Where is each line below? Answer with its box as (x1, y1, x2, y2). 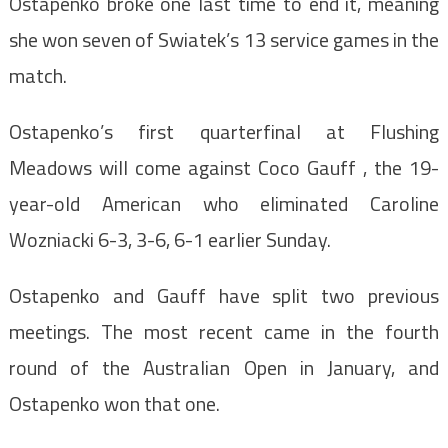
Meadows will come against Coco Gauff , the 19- (8, 152, 440, 184)
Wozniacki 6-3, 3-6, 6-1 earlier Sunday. (8, 224, 331, 256)
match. (8, 60, 67, 92)
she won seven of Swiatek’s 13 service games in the (8, 24, 440, 56)
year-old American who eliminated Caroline (8, 188, 440, 220)
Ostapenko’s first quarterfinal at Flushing (8, 116, 440, 148)
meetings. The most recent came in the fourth (8, 316, 440, 348)
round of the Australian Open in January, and (8, 352, 440, 384)
